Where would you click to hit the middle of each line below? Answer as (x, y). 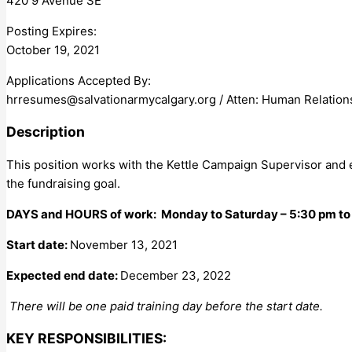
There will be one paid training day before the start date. (165, 306)
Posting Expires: (51, 31)
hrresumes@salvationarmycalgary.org (111, 99)
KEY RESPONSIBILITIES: (86, 339)
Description (46, 132)
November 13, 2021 (124, 244)
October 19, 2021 (53, 49)
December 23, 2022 (176, 275)
